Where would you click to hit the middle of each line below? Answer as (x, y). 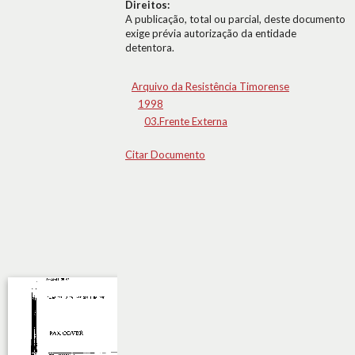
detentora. (150, 48)
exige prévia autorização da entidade (211, 33)
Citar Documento (165, 155)
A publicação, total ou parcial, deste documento (235, 19)
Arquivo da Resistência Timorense (210, 86)
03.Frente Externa (186, 121)
